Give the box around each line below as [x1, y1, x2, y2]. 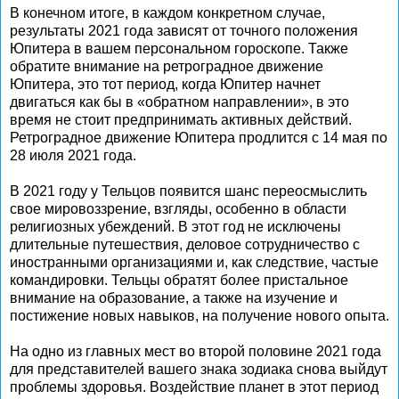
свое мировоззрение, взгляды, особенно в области [10, 201, 346, 216]
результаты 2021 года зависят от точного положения [10, 23, 358, 38]
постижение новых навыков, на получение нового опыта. [10, 308, 389, 323]
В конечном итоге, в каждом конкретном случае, [10, 5, 325, 20]
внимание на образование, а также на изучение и [10, 290, 338, 305]
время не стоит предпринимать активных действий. [10, 112, 352, 127]
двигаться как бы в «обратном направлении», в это [10, 94, 349, 110]
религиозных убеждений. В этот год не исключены [10, 219, 341, 234]
